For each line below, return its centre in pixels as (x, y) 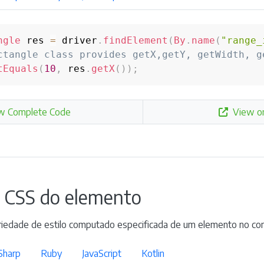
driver (77, 40)
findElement (136, 40)
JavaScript (102, 253)
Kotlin (153, 253)
